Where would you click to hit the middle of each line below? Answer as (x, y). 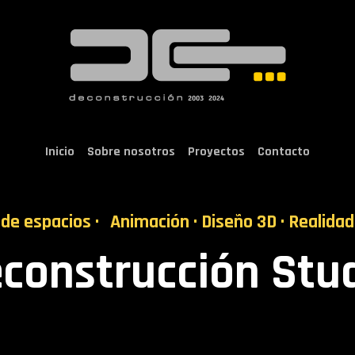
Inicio (60, 152)
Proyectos (216, 152)
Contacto (284, 152)
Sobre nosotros (131, 152)
